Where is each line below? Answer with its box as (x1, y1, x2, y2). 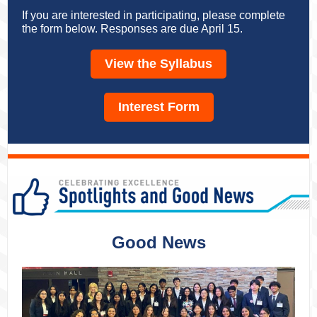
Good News (111, 233, 206, 252)
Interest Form (117, 100, 200, 114)
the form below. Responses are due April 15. (22, 23, 243, 35)
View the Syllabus (105, 57, 212, 71)
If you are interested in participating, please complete (22, 9, 285, 21)
